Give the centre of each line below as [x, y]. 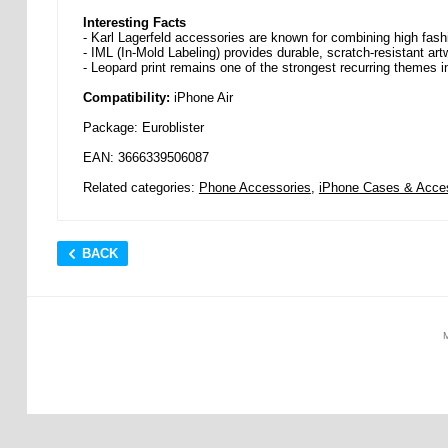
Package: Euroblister [143, 128]
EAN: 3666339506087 [145, 158]
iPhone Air [201, 98]
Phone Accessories [254, 188]
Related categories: [140, 188]
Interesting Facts [134, 23]
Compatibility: [126, 98]
